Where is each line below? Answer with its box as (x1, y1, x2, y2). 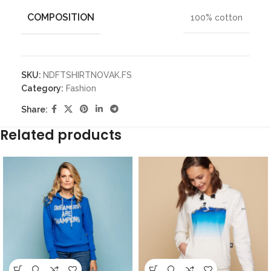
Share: (21, 104, 48, 114)
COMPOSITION (27, 11, 94, 24)
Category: (21, 83, 64, 94)
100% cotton (191, 13, 243, 23)
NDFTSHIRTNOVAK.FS (43, 70, 132, 80)
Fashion (66, 83, 96, 94)
